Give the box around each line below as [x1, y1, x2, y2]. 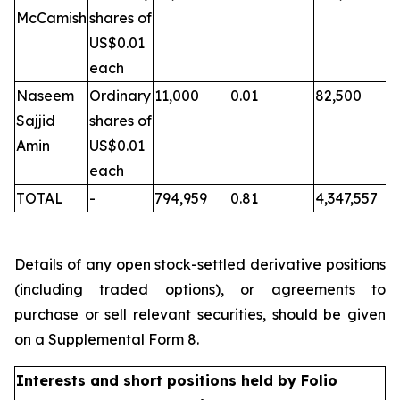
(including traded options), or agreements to [14, 280, 386, 298]
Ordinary [89, 87, 151, 104]
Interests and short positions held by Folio [16, 371, 337, 389]
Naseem [16, 87, 74, 104]
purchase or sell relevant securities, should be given [14, 305, 386, 323]
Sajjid [16, 112, 55, 129]
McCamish [16, 9, 87, 27]
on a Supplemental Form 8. [14, 330, 199, 348]
